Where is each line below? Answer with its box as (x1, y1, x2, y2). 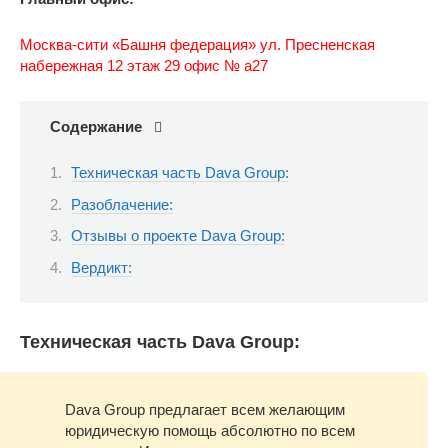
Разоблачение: (71, 195, 173, 213)
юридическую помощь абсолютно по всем (65, 422, 355, 440)
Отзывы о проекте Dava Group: (71, 227, 285, 245)
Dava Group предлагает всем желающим (65, 401, 345, 419)
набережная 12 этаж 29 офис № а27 (20, 56, 268, 74)
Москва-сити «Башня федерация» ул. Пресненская (20, 35, 375, 53)
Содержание (50, 117, 142, 135)
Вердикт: (71, 258, 132, 276)
